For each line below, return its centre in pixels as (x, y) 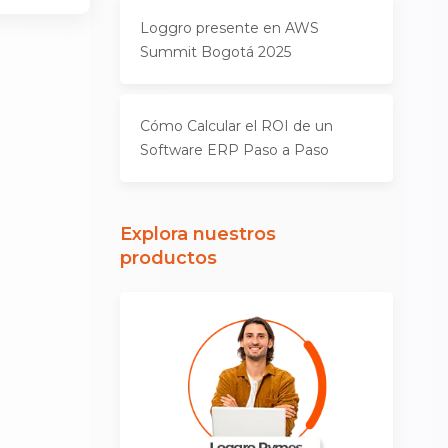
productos (169, 258)
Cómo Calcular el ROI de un (237, 126)
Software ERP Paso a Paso (235, 150)
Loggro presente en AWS (230, 28)
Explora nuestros (198, 234)
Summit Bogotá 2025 (216, 52)
